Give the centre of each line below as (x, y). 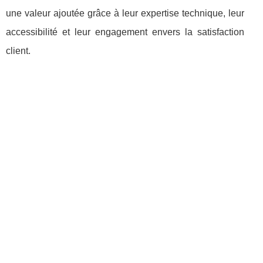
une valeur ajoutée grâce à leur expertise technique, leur (125, 14)
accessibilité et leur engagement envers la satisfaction (125, 32)
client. (18, 51)
